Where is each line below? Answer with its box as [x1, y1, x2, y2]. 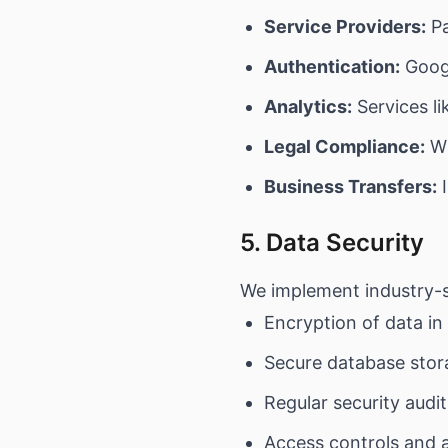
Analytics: [264, 96, 352, 117]
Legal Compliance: [264, 136, 425, 157]
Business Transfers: [264, 176, 437, 197]
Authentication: [264, 56, 400, 77]
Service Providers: [264, 16, 426, 37]
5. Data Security [240, 228, 424, 257]
